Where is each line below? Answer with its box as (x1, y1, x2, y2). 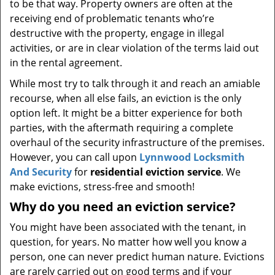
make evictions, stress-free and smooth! (10, 180, 195, 193)
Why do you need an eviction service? (10, 198, 236, 215)
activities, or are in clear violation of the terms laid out (10, 41, 259, 55)
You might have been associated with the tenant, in (10, 220, 246, 234)
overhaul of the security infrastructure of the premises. (10, 136, 265, 149)
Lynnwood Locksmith (139, 150, 245, 164)
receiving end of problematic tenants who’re (10, 12, 214, 25)
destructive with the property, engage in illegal (10, 26, 224, 40)
